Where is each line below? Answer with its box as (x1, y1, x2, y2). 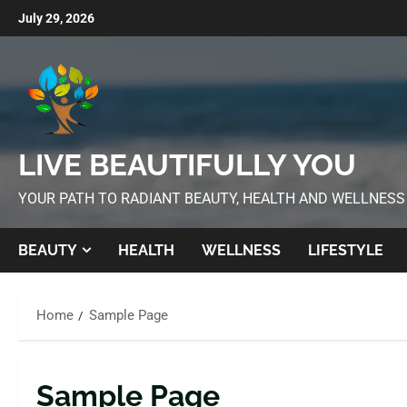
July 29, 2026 (18, 11, 94, 25)
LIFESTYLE (308, 242, 383, 259)
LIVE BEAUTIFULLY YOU (18, 147, 356, 183)
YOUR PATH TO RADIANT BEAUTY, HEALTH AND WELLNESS (18, 190, 405, 207)
